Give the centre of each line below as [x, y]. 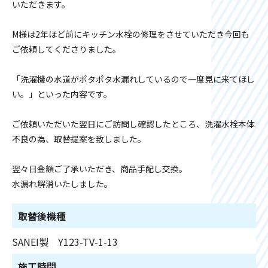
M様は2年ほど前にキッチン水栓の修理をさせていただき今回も [131, 34]
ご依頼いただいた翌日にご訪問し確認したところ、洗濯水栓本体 [133, 124]
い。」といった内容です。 [62, 94]
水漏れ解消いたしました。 [62, 184]
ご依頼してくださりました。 [66, 49]
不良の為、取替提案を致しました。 [79, 139]
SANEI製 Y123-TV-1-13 [65, 242]
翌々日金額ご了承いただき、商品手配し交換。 [100, 169]
